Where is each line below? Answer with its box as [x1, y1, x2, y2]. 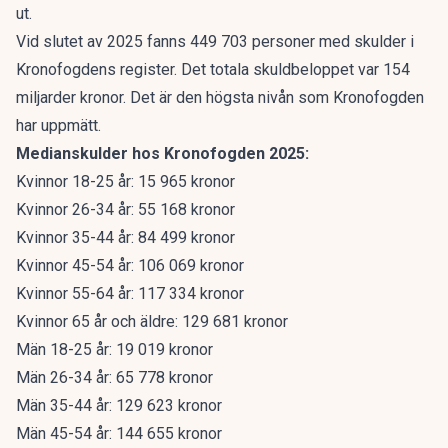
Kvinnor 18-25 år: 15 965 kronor [16, 172, 235, 191]
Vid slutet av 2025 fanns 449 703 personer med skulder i [16, 32, 414, 51]
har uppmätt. [16, 116, 105, 135]
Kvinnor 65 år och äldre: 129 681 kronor [16, 312, 288, 331]
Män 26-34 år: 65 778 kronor [16, 368, 213, 387]
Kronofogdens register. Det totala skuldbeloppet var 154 [16, 60, 410, 79]
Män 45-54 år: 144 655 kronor [16, 424, 222, 443]
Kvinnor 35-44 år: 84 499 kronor [16, 228, 235, 247]
